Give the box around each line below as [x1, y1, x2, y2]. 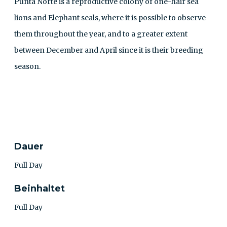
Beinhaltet [14, 183, 65, 194]
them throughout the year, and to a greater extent [14, 29, 187, 39]
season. [14, 62, 41, 71]
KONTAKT [29, 93, 72, 102]
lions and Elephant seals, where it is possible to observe [14, 13, 206, 22]
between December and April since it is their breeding [14, 46, 203, 55]
